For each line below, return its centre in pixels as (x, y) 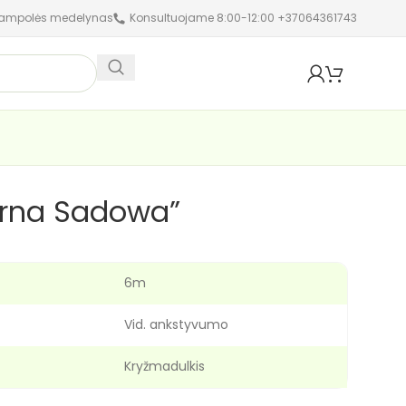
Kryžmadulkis (164, 366)
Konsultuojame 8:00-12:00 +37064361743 (243, 18)
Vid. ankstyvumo (176, 324)
